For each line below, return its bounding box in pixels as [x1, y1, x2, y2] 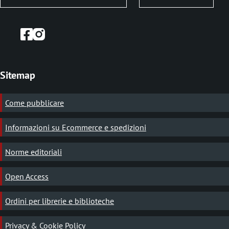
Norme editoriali [5, 147, 62, 157]
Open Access [5, 171, 49, 182]
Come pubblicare [5, 98, 64, 108]
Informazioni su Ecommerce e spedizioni [5, 122, 146, 133]
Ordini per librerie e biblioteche [5, 196, 114, 207]
